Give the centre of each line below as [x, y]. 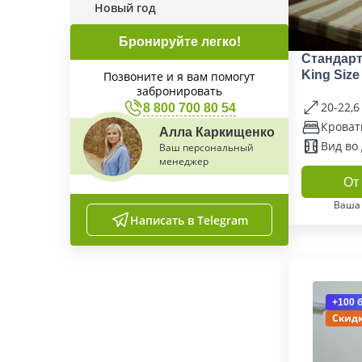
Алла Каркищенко [217, 132]
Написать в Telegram [189, 220]
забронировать [179, 91]
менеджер [184, 161]
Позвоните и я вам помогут [179, 76]
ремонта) [331, 91]
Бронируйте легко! [179, 42]
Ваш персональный [206, 147]
